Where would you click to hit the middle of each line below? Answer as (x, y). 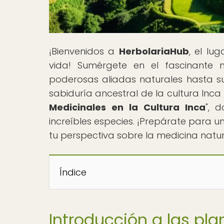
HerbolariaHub (154, 51)
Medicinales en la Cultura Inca (127, 107)
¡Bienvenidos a (84, 51)
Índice (73, 172)
